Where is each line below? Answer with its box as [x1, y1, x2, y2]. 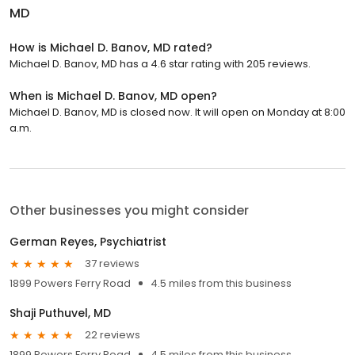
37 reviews [85, 256, 139, 272]
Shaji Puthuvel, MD [10, 304, 111, 321]
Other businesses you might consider [10, 200, 249, 219]
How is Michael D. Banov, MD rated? [10, 39, 212, 55]
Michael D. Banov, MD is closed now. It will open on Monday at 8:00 [10, 104, 345, 120]
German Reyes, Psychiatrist [10, 233, 166, 250]
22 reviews [85, 327, 140, 343]
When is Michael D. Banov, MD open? [10, 87, 217, 104]
